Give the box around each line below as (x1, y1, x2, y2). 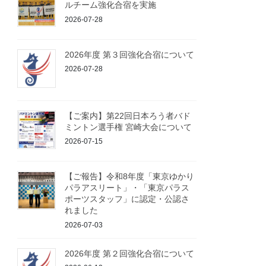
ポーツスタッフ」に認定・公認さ (65, 194, 190, 204)
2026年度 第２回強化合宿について (65, 248, 195, 258)
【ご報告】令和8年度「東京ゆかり (65, 172, 195, 182)
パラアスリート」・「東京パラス (65, 183, 190, 193)
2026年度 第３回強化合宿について (65, 49, 195, 59)
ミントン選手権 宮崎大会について (65, 122, 192, 132)
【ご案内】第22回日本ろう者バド (65, 110, 191, 121)
